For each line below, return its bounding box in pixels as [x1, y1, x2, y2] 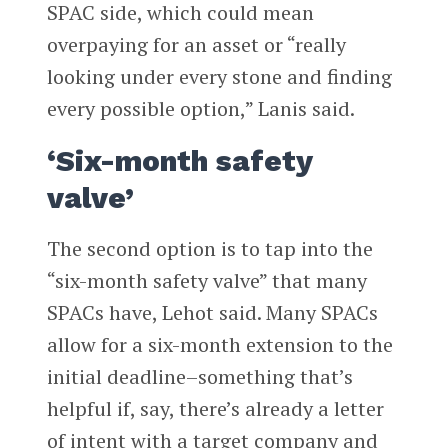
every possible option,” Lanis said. [46, 95, 355, 123]
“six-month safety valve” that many [46, 267, 367, 295]
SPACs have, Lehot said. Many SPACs [46, 299, 378, 327]
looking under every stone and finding [46, 63, 392, 91]
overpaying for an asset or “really [46, 31, 346, 59]
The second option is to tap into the [46, 235, 373, 263]
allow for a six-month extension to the [46, 331, 393, 359]
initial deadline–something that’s [46, 363, 353, 391]
